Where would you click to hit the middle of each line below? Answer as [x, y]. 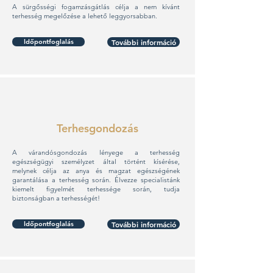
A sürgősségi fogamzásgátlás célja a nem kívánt [96, 7]
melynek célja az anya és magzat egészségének [96, 171]
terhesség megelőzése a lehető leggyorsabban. [85, 16]
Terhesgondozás [97, 128]
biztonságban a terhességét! [56, 198]
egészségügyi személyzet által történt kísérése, [96, 161]
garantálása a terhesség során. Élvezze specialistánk [96, 180]
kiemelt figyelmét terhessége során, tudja [96, 189]
